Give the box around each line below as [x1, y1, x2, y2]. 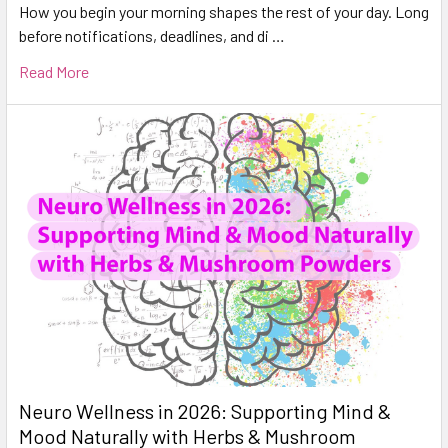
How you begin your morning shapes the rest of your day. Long [19, 2, 429, 22]
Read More [19, 62, 89, 82]
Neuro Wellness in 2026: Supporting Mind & [19, 398, 391, 423]
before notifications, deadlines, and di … [19, 26, 285, 46]
